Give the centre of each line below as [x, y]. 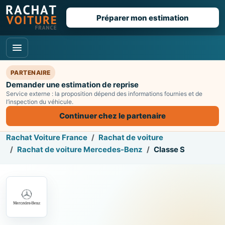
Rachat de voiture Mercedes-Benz [80, 149]
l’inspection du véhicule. [40, 102]
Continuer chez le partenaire [113, 116]
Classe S [169, 149]
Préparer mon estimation [143, 18]
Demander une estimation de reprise [72, 85]
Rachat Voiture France [47, 137]
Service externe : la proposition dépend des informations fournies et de [104, 94]
